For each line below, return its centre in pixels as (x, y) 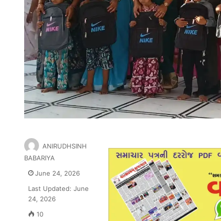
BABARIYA (39, 158)
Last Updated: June (58, 189)
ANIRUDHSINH (64, 146)
